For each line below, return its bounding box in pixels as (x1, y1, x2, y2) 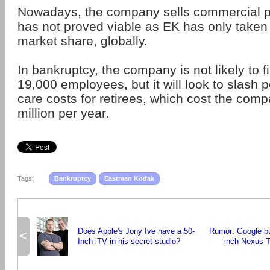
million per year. (17, 106, 109, 120)
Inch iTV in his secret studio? (78, 237, 180, 246)
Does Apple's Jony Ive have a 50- (78, 227, 195, 236)
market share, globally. (17, 34, 148, 48)
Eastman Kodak (104, 175, 154, 182)
